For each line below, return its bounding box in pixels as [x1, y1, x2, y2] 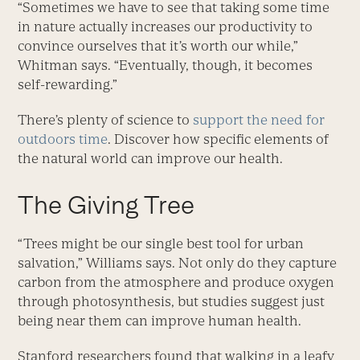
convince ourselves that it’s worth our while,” [18, 37, 299, 54]
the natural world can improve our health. [18, 149, 284, 166]
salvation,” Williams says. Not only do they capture [18, 254, 337, 271]
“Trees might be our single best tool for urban [18, 235, 305, 252]
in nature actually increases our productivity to [18, 18, 313, 35]
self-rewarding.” [18, 76, 118, 92]
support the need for [193, 111, 325, 128]
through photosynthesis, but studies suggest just [18, 292, 325, 309]
